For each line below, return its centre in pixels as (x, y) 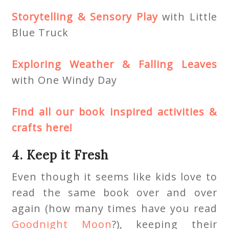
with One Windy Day (65, 80)
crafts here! (42, 128)
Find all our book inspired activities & (114, 112)
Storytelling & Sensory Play (85, 17)
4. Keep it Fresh (60, 155)
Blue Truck (40, 33)
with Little (187, 17)
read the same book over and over (114, 193)
